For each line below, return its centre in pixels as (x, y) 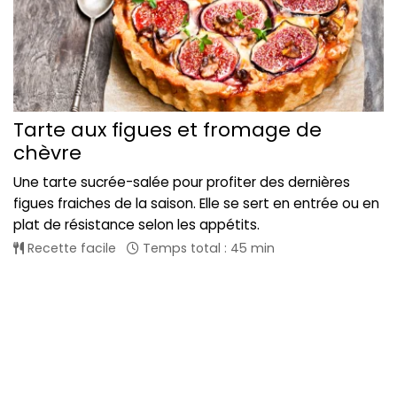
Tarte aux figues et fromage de (167, 130)
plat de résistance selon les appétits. (136, 225)
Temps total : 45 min (207, 249)
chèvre (47, 153)
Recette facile (70, 249)
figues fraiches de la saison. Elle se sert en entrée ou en (196, 204)
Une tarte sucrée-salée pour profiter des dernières (182, 183)
